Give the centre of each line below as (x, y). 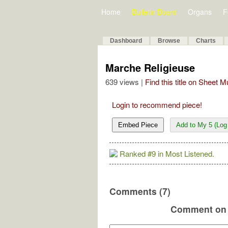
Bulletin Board (154, 12)
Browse (169, 41)
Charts (206, 41)
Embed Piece (138, 125)
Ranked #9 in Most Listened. (167, 153)
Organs (200, 12)
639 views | (125, 82)
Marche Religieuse (150, 67)
